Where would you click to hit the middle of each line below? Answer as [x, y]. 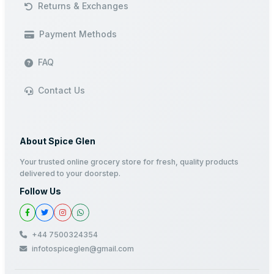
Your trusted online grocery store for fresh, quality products [129, 161]
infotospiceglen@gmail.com [83, 248]
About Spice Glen [57, 141]
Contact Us [61, 90]
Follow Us [40, 191]
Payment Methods [78, 34]
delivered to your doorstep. [70, 173]
